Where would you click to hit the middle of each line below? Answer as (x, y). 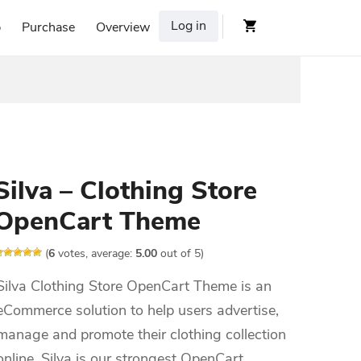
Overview (123, 27)
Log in (189, 26)
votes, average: (95, 253)
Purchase (48, 27)
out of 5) (180, 253)
